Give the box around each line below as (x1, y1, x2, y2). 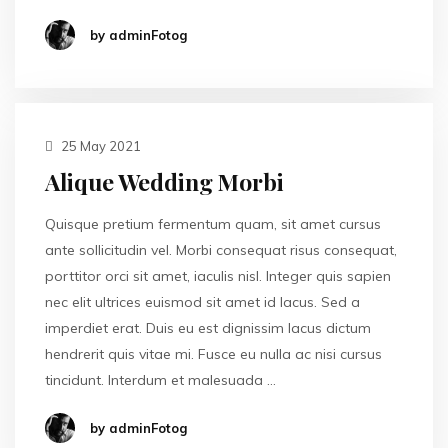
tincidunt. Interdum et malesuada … (45, 371, 276, 389)
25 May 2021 (58, 138, 141, 154)
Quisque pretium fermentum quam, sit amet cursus (45, 215, 381, 233)
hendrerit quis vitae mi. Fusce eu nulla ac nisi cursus (45, 345, 382, 363)
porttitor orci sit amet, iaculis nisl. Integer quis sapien (45, 267, 391, 285)
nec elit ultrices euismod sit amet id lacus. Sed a (45, 293, 360, 311)
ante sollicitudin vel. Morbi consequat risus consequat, (45, 241, 397, 259)
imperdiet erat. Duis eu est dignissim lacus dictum (45, 319, 371, 337)
